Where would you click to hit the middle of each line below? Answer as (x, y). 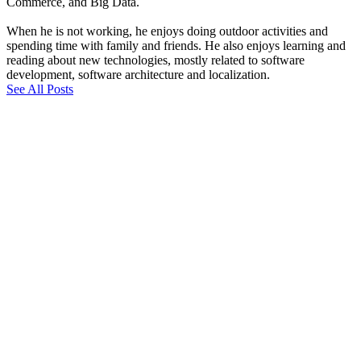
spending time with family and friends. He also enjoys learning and (176, 46)
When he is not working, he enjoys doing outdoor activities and (167, 31)
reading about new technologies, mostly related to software (156, 60)
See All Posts (40, 89)
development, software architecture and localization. (138, 75)
